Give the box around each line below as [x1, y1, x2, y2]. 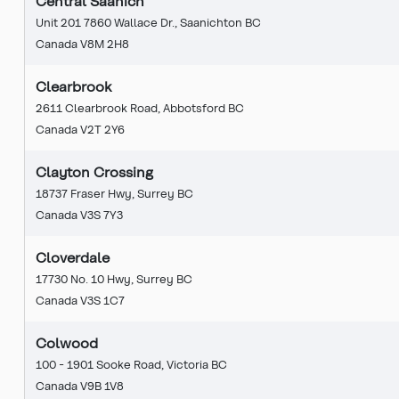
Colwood [36, 333, 98, 351]
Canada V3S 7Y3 [36, 207, 123, 221]
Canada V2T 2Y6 [36, 121, 125, 135]
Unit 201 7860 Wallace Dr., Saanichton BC [36, 14, 261, 28]
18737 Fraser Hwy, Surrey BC [36, 185, 193, 199]
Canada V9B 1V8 [36, 378, 124, 392]
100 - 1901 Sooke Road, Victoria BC [36, 356, 227, 370]
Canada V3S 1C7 [36, 292, 125, 306]
